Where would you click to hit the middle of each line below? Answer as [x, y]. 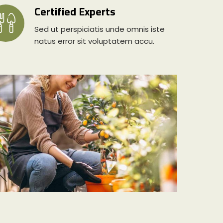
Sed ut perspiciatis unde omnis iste [99, 29]
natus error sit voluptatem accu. [94, 41]
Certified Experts [75, 11]
